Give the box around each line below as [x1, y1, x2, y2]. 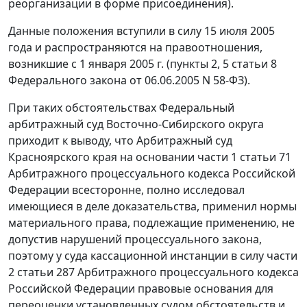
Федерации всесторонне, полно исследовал [8, 182, 245, 198]
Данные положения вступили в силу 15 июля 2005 [8, 23, 275, 39]
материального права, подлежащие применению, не [8, 215, 295, 231]
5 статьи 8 [223, 56, 277, 72]
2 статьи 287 [8, 265, 75, 280]
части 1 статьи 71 [197, 149, 291, 165]
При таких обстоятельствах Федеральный [8, 100, 234, 116]
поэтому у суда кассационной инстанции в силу [8, 248, 267, 264]
